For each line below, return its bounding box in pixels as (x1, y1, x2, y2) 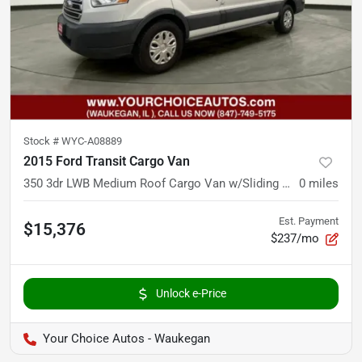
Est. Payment (279, 215, 339, 228)
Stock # (23, 135, 61, 148)
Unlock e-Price (155, 287, 226, 301)
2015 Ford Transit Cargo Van (23, 154, 190, 170)
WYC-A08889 (61, 135, 122, 148)
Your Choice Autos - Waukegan (43, 331, 210, 347)
